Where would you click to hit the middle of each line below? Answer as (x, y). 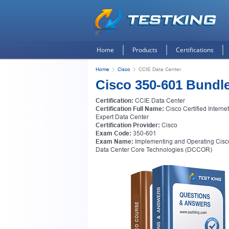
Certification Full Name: (130, 109)
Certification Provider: (128, 125)
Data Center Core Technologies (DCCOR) (154, 150)
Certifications (195, 50)
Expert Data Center (122, 117)
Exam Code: (113, 133)
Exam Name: (114, 142)
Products (145, 50)
